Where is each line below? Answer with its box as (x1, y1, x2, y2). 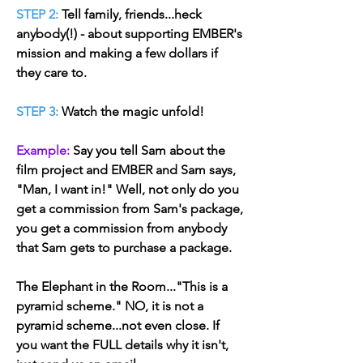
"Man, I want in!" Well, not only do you (16, 181, 239, 197)
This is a (182, 279, 228, 294)
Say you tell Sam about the (70, 143, 225, 158)
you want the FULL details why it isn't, (16, 337, 228, 352)
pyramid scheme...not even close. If (16, 318, 220, 333)
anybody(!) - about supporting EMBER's (16, 26, 242, 41)
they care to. (16, 65, 87, 80)
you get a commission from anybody (16, 220, 227, 236)
